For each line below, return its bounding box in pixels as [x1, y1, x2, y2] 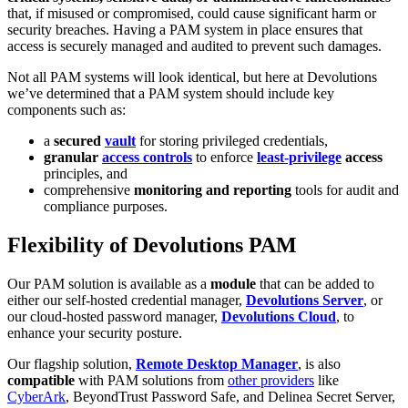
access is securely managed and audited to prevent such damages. [7, 37, 382, 54]
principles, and [44, 165, 127, 181]
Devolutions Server [246, 291, 363, 308]
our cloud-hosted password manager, [7, 308, 221, 324]
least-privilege [257, 148, 342, 165]
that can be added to [256, 275, 374, 291]
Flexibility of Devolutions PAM [7, 232, 297, 257]
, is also [298, 355, 341, 372]
